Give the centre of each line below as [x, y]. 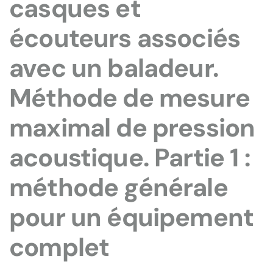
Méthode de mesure [129, 98]
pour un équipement [132, 218]
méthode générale [119, 188]
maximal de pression [132, 128]
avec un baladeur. [114, 68]
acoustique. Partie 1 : [130, 158]
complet [59, 247]
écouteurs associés [125, 38]
